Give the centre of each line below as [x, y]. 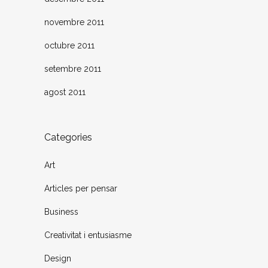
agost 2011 [65, 92]
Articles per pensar [81, 189]
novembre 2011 [74, 22]
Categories [68, 138]
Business [61, 212]
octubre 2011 [69, 46]
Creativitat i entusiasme [88, 235]
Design [58, 259]
